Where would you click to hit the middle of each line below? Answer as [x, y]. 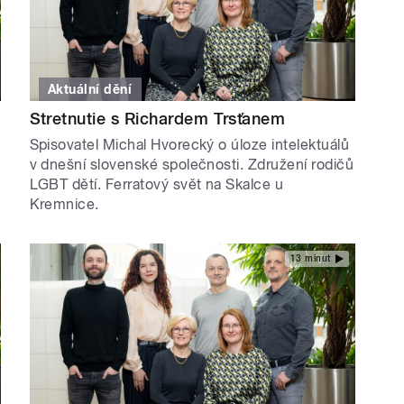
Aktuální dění [90, 90]
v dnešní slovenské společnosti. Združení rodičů [192, 165]
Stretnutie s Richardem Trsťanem [157, 119]
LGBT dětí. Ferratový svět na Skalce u [156, 185]
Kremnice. [64, 205]
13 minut [310, 258]
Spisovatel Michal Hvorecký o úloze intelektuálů [189, 145]
